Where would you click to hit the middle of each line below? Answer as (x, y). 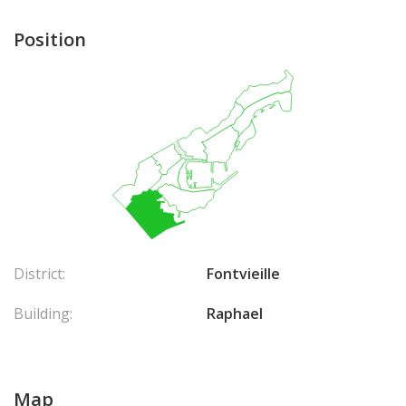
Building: (43, 313)
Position (50, 39)
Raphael (235, 313)
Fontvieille (243, 273)
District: (39, 273)
